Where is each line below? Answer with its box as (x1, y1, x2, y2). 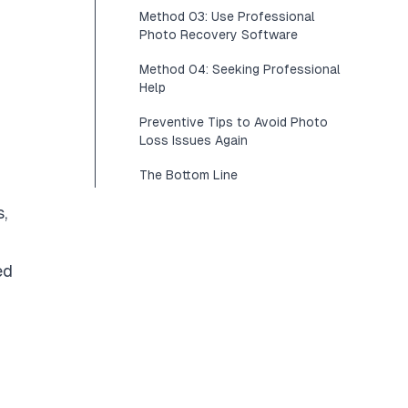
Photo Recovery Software (139, 27, 298, 42)
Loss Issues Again (139, 133, 248, 148)
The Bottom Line (139, 168, 238, 182)
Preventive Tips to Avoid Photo (139, 115, 328, 129)
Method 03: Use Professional (139, 9, 315, 24)
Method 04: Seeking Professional (139, 62, 341, 76)
